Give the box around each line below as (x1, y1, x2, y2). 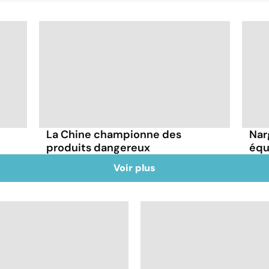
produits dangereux (46, 140, 151, 155)
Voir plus (113, 161, 156, 174)
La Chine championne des (46, 127, 182, 142)
